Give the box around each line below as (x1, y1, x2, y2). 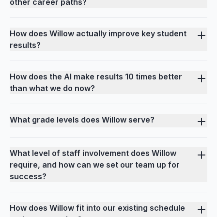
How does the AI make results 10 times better (10, 72, 182, 82)
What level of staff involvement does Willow (10, 148, 176, 158)
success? (10, 171, 46, 182)
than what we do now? (10, 83, 95, 93)
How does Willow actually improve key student (10, 29, 186, 39)
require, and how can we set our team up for (10, 160, 180, 170)
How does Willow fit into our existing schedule (10, 203, 185, 213)
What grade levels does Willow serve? (10, 115, 155, 125)
